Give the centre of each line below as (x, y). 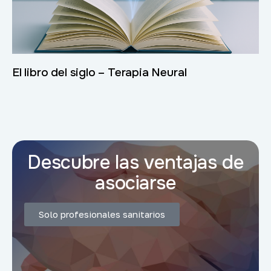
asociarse (135, 183)
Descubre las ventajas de (135, 163)
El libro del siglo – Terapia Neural (100, 73)
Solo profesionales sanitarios (102, 214)
